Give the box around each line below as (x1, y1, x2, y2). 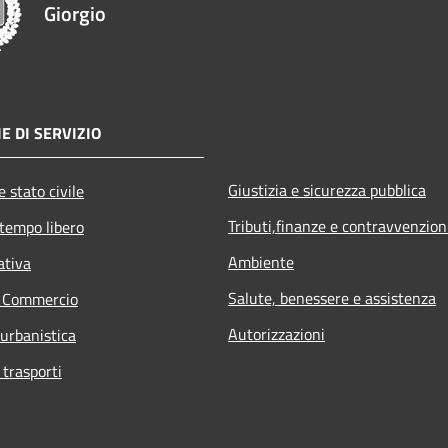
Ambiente (228, 250, 294, 274)
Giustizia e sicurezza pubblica (228, 178, 426, 202)
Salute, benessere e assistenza (228, 286, 436, 310)
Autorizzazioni (228, 322, 325, 346)
